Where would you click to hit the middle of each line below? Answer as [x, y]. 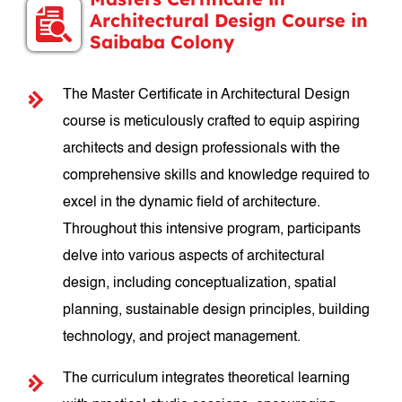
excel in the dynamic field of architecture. [192, 203]
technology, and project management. [182, 337]
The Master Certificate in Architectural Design [207, 95]
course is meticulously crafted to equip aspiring [212, 122]
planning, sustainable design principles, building [217, 310]
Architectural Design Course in [229, 20]
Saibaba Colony [162, 42]
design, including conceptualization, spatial [200, 284]
